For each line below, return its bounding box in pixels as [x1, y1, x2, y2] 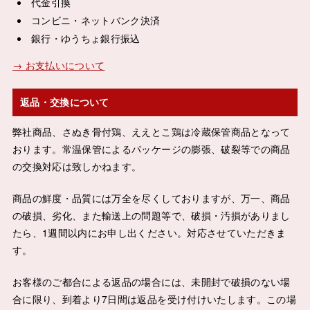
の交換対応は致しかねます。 [12, 158, 142, 173]
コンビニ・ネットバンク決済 [30, 13, 161, 28]
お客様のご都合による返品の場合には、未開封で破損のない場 [12, 274, 291, 289]
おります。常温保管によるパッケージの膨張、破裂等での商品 [12, 141, 291, 156]
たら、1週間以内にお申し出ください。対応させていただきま [12, 225, 286, 239]
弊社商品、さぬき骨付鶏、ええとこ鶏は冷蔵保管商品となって [12, 124, 291, 138]
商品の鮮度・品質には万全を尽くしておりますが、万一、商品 [12, 190, 291, 205]
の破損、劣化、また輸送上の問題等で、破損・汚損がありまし [12, 208, 291, 222]
